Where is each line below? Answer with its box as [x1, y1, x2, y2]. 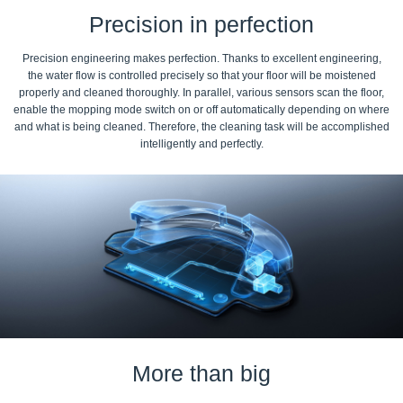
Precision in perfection [89, 12, 314, 37]
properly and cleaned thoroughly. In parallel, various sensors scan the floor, [19, 85, 384, 99]
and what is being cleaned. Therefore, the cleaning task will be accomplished [13, 120, 390, 133]
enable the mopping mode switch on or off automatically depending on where [13, 103, 390, 116]
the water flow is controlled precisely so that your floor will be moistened [27, 68, 376, 82]
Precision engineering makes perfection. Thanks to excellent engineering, [22, 51, 381, 65]
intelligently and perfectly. [139, 137, 264, 150]
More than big [132, 361, 271, 386]
